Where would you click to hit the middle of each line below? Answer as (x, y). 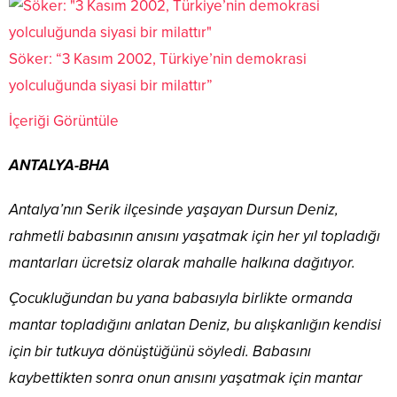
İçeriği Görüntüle (64, 121)
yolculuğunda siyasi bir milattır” (111, 85)
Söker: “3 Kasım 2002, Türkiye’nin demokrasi (158, 58)
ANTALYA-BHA (59, 165)
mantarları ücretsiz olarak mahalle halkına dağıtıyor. (182, 262)
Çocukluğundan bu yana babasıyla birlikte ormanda (181, 298)
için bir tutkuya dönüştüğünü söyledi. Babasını (160, 351)
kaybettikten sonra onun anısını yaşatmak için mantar (186, 378)
